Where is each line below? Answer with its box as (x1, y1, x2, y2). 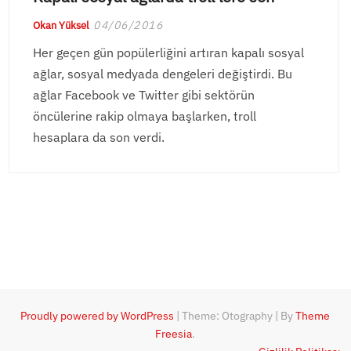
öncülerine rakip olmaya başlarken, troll (33, 108, 257, 125)
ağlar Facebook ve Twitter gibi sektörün (33, 87, 255, 103)
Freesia (155, 327, 193, 342)
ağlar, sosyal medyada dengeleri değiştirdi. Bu (33, 66, 293, 82)
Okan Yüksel (33, 19, 90, 33)
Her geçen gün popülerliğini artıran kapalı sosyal (33, 45, 305, 61)
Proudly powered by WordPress (20, 309, 175, 324)
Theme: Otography (182, 309, 276, 324)
